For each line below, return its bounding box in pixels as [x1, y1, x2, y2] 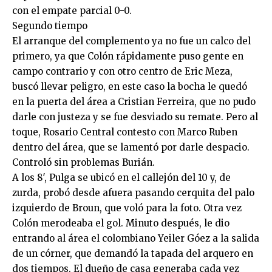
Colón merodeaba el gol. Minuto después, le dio [12, 217, 229, 229]
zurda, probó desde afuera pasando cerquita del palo [12, 187, 254, 199]
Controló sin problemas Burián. [12, 157, 155, 168]
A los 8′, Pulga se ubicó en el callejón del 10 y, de [12, 172, 231, 183]
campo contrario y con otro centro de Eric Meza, [12, 66, 233, 77]
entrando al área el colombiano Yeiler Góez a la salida [12, 233, 259, 244]
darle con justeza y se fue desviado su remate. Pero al [12, 111, 258, 123]
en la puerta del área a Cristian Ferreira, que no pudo [12, 96, 256, 107]
